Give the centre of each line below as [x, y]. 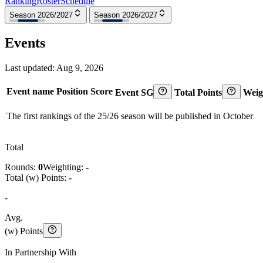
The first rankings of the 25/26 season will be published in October [130, 116]
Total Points [198, 92]
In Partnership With [41, 252]
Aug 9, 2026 [80, 68]
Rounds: [21, 167]
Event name [30, 91]
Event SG [134, 92]
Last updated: [31, 68]
